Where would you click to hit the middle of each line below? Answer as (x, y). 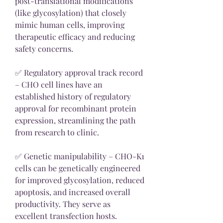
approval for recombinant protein (76, 108)
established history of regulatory (73, 96)
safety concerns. (44, 48)
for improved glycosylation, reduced (80, 180)
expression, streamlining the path (75, 120)
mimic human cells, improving (70, 24)
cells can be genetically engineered (78, 168)
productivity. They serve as (63, 204)
